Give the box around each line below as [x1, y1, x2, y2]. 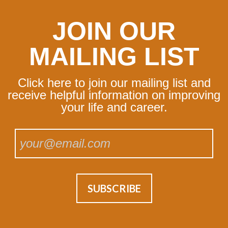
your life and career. [61, 100, 167, 115]
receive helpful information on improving [8, 88, 220, 102]
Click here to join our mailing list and [17, 76, 211, 90]
